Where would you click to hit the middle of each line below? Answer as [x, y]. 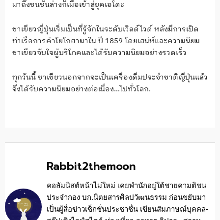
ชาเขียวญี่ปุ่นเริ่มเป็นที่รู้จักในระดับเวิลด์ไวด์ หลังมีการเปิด [106, 29]
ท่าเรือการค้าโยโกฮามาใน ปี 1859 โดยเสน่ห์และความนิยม [106, 41]
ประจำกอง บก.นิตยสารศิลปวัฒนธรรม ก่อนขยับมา [126, 197]
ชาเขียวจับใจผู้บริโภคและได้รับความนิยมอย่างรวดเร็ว [99, 53]
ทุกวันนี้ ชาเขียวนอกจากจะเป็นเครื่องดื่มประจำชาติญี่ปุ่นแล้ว [110, 78]
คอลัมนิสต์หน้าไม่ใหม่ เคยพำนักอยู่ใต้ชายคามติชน [126, 186]
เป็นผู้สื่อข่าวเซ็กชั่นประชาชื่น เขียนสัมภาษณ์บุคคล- [127, 209]
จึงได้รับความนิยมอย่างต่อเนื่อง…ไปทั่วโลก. [82, 89]
